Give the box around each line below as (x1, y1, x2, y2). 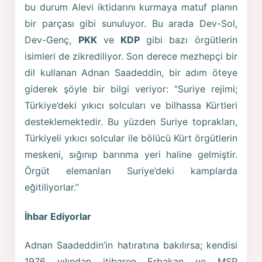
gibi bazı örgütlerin (140, 33, 237, 46)
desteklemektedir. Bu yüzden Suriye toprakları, (25, 115, 237, 127)
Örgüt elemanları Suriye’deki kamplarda (25, 164, 237, 177)
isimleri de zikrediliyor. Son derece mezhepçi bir (25, 50, 237, 62)
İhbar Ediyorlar (25, 210, 92, 222)
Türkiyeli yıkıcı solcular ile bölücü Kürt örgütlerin (25, 132, 237, 144)
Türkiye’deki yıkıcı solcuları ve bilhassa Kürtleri (25, 99, 237, 111)
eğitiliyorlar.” (25, 181, 80, 193)
